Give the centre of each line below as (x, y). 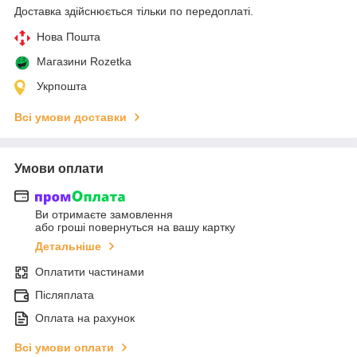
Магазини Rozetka (84, 61)
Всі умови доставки (71, 117)
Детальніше (68, 247)
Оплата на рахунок (85, 318)
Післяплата (65, 295)
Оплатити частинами (90, 272)
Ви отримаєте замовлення (104, 215)
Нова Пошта (69, 36)
